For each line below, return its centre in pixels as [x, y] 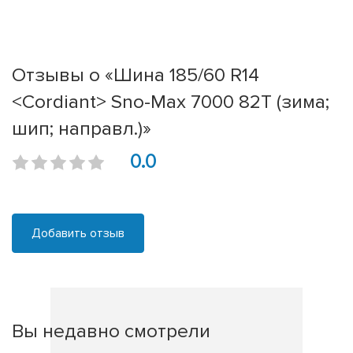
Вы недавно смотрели [111, 331]
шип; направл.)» [82, 129]
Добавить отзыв [78, 234]
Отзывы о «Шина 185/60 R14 [136, 75]
